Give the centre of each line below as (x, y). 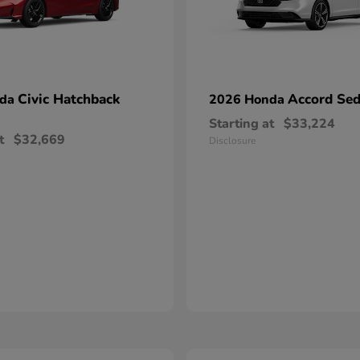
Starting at (241, 124)
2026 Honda (248, 100)
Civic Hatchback (69, 99)
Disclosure (232, 141)
